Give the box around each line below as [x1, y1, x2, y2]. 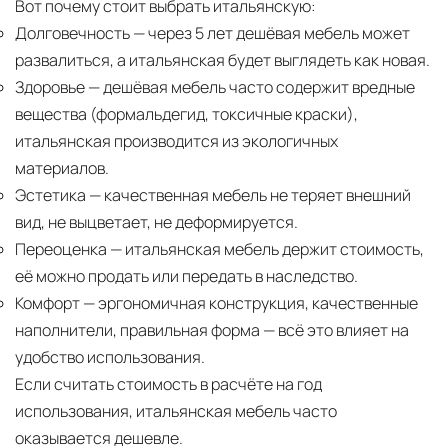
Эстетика [15, 184, 86, 207]
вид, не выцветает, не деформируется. [15, 211, 298, 234]
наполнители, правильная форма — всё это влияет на [15, 319, 409, 342]
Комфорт [15, 292, 80, 315]
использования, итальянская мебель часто [15, 400, 337, 423]
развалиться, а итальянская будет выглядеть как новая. [15, 49, 430, 72]
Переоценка [15, 238, 107, 261]
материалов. [15, 157, 109, 180]
